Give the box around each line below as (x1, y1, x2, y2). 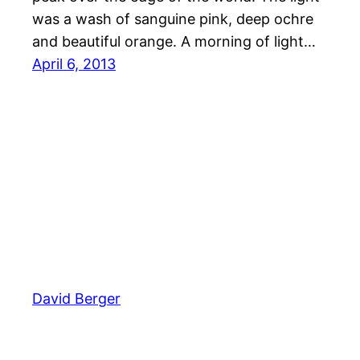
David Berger (32, 289, 121, 307)
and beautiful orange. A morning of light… (32, 33, 316, 51)
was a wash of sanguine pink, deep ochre (32, 10, 313, 28)
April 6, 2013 (32, 55, 116, 73)
